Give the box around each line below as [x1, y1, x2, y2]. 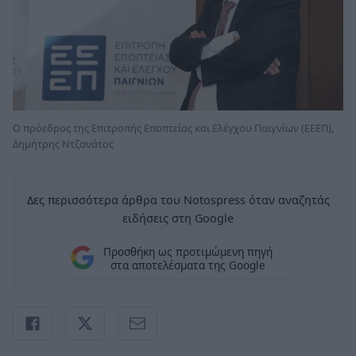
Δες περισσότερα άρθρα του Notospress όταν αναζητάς [26, 192, 330, 207]
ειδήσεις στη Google [122, 210, 234, 226]
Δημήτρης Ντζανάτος [13, 136, 114, 151]
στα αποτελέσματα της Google [110, 257, 265, 273]
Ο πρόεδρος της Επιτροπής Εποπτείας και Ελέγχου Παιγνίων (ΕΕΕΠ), [13, 120, 334, 135]
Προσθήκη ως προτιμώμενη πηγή [103, 244, 273, 260]
